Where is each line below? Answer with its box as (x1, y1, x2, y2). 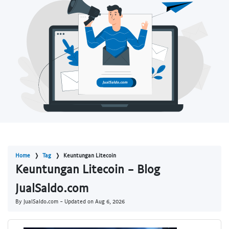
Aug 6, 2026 (95, 198, 125, 205)
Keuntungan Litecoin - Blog (15, 162, 160, 176)
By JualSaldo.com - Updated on (15, 198, 95, 205)
